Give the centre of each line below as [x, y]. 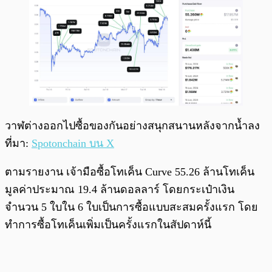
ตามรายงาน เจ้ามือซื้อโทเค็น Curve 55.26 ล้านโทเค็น [130, 172]
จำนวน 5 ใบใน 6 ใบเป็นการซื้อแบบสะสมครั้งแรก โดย [131, 207]
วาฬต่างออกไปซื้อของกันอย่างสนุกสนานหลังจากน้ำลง [132, 126]
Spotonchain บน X [73, 144]
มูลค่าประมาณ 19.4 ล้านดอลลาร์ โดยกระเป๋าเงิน [120, 190]
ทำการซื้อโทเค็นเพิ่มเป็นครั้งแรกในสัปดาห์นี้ [108, 225]
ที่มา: [18, 144]
